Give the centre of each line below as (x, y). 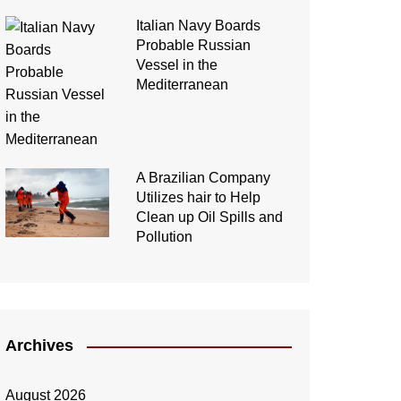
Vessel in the (176, 65)
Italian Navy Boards (198, 26)
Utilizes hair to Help (198, 198)
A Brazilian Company (203, 178)
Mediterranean (182, 85)
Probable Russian (193, 46)
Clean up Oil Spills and (209, 218)
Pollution (164, 237)
